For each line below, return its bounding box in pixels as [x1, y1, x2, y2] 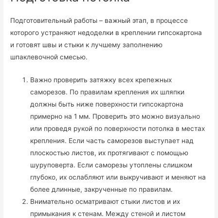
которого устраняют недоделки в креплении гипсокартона [10, 28, 202, 36]
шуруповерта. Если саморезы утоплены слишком [30, 161, 193, 169]
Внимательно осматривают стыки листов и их [30, 197, 181, 205]
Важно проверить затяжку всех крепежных [30, 75, 172, 84]
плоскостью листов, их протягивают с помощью [30, 148, 189, 157]
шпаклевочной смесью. [10, 53, 88, 61]
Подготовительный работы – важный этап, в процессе [10, 16, 188, 24]
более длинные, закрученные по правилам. [30, 185, 173, 193]
